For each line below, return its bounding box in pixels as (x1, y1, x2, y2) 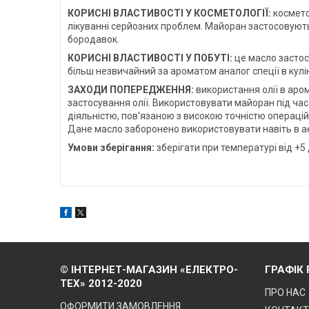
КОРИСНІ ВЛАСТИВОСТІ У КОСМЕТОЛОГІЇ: (68, 7, 273, 19)
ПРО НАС (265, 286, 306, 298)
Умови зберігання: (68, 141, 154, 153)
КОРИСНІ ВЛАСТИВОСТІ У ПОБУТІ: (68, 52, 232, 63)
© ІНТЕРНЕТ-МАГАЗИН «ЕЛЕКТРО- (60, 263, 239, 276)
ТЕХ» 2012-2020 (60, 277, 143, 290)
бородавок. (68, 33, 119, 45)
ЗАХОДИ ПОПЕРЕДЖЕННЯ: (68, 83, 196, 95)
